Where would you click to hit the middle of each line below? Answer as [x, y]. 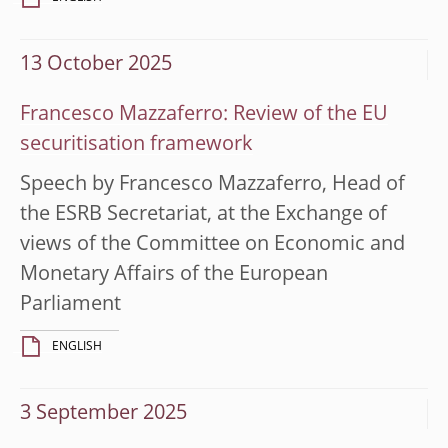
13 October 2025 [96, 64]
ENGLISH [77, 346]
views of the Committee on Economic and [212, 244]
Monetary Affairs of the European [174, 274]
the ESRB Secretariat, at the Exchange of [203, 214]
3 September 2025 [103, 413]
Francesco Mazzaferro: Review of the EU [204, 114]
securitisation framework [136, 144]
